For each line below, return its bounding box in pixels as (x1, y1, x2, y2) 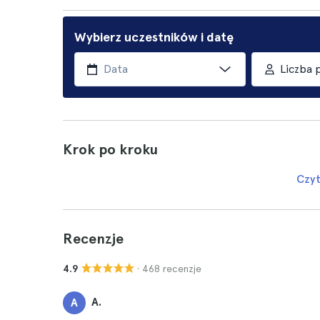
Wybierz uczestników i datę (74, 29, 234, 44)
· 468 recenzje (137, 262, 201, 274)
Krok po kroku (63, 141, 158, 158)
